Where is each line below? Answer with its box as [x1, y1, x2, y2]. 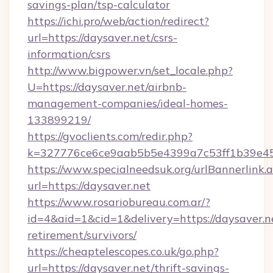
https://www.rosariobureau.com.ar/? [27, 195, 210, 209]
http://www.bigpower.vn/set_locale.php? [27, 63, 233, 77]
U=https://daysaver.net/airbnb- [27, 80, 186, 94]
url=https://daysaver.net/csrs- [27, 30, 177, 44]
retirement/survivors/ [27, 228, 136, 242]
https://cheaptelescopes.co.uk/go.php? [27, 244, 219, 258]
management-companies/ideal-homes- [27, 96, 228, 110]
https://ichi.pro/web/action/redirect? [27, 14, 209, 28]
